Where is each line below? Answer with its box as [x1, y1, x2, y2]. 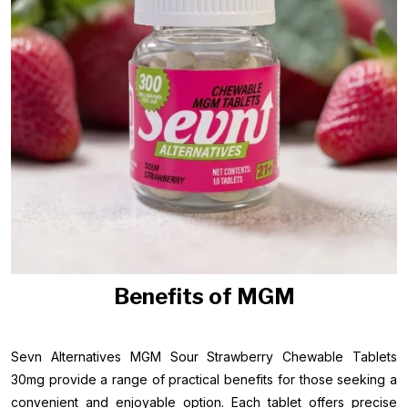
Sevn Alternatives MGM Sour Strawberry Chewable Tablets [11, 349, 397, 364]
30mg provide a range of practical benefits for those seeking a [11, 372, 397, 387]
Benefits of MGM [113, 283, 295, 310]
